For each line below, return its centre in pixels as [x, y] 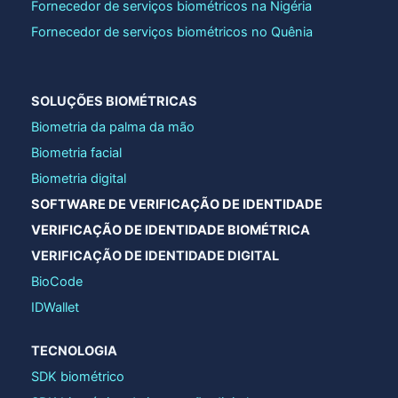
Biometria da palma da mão [112, 127]
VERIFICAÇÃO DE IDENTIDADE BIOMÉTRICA [170, 230]
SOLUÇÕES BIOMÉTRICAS [114, 101]
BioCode [56, 281]
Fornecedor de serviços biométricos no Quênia [171, 32]
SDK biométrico [77, 376]
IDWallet [55, 307]
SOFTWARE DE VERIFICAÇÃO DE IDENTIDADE [176, 204]
